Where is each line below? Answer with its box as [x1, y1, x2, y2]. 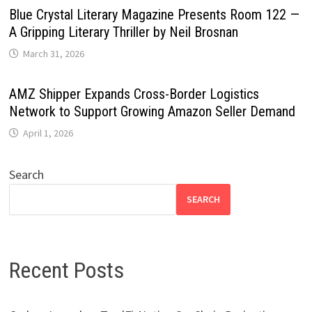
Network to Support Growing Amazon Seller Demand [8, 102, 295, 120]
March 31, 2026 [22, 47, 84, 60]
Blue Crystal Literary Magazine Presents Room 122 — [8, 6, 299, 23]
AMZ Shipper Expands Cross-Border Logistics [8, 85, 259, 102]
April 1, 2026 [22, 126, 73, 139]
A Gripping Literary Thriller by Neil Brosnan [8, 23, 238, 40]
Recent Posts [8, 256, 124, 283]
